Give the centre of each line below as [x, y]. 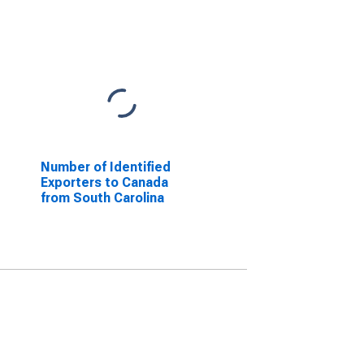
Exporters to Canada [104, 182]
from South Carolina [102, 198]
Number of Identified [105, 167]
